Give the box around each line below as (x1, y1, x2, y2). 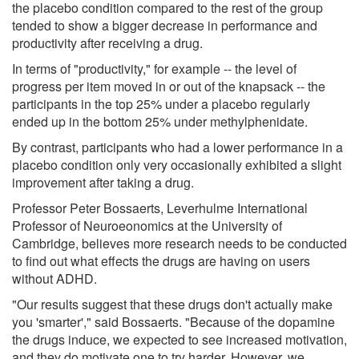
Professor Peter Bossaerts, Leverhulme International (12, 198, 308, 217)
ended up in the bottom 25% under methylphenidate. (12, 111, 308, 131)
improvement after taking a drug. (12, 172, 194, 192)
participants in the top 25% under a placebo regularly (12, 94, 310, 113)
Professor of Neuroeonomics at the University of (12, 216, 282, 235)
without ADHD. (12, 268, 97, 288)
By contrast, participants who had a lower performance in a (12, 137, 343, 156)
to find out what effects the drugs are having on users (12, 251, 310, 270)
